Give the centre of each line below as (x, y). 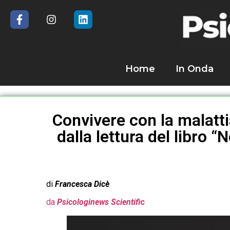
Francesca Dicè (82, 184)
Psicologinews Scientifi (99, 202)
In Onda (195, 69)
